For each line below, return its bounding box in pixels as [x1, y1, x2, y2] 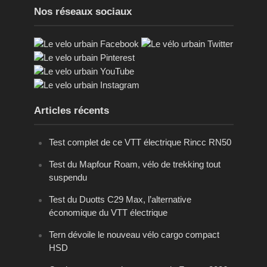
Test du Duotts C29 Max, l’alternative [48, 194, 191, 204]
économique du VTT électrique [48, 207, 167, 218]
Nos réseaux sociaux [33, 5, 132, 17]
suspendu [48, 172, 87, 182]
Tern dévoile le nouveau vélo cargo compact [48, 229, 219, 240]
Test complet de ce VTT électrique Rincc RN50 [48, 136, 231, 147]
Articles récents [33, 104, 109, 116]
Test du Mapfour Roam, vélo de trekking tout [48, 159, 221, 169]
